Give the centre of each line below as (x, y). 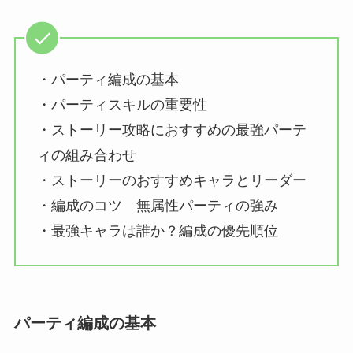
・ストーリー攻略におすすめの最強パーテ (171, 130)
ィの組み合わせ (86, 156)
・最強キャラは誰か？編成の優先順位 (157, 231)
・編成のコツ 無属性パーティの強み (157, 206)
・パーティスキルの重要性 (122, 105)
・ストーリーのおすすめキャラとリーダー (171, 181)
